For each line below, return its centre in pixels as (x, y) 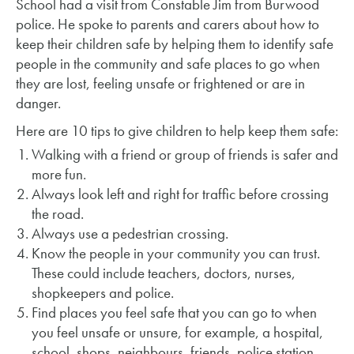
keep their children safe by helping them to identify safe (175, 44)
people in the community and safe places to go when (168, 64)
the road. (58, 214)
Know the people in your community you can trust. (176, 253)
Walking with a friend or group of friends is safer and (185, 154)
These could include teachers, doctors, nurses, (164, 273)
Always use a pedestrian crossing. (130, 233)
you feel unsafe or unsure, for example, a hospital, (177, 332)
